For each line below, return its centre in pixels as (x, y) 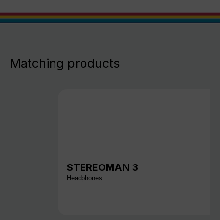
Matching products (65, 63)
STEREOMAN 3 (103, 167)
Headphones (85, 178)
